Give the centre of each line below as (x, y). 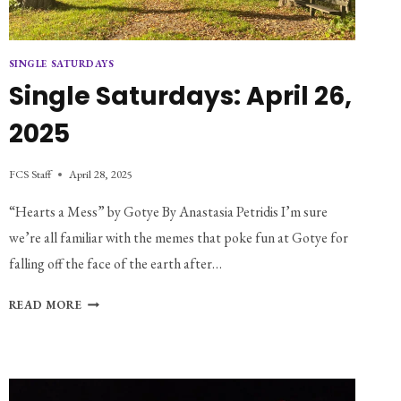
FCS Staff (30, 175)
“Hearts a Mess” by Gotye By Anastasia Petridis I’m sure (168, 212)
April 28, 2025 (100, 175)
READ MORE (45, 305)
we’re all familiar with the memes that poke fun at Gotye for (178, 238)
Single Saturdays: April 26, (180, 96)
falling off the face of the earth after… (115, 264)
